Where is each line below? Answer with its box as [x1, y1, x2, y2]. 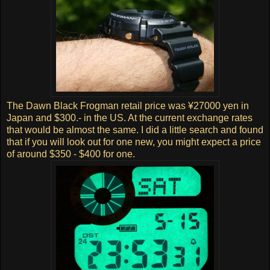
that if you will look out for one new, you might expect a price [7, 136, 261, 147]
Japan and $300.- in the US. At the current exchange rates [7, 112, 253, 123]
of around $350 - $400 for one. [7, 148, 135, 159]
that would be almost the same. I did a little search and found [7, 124, 263, 135]
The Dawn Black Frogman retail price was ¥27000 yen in [7, 100, 249, 111]
